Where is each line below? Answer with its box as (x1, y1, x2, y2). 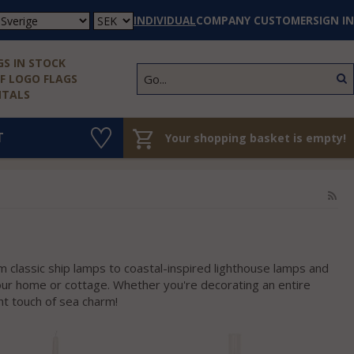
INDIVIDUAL (134, 13, 196, 28)
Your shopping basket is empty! (165, 130, 346, 145)
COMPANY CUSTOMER (196, 13, 313, 28)
